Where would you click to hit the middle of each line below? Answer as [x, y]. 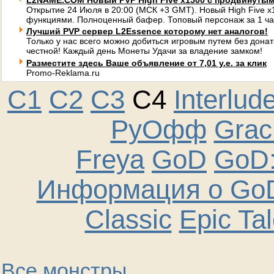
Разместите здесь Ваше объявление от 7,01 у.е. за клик [146, 63]
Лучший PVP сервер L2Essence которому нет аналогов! [147, 31]
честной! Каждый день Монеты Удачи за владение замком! [144, 51]
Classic [128, 220]
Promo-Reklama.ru [63, 73]
